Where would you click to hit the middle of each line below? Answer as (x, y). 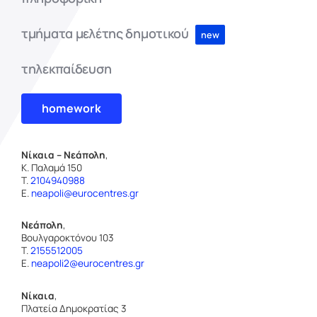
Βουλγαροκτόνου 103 (67, 238)
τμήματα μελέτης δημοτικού (105, 33)
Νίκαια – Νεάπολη (63, 155)
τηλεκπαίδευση (66, 68)
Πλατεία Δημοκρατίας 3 (74, 308)
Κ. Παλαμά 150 (51, 168)
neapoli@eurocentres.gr (85, 194)
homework (71, 108)
